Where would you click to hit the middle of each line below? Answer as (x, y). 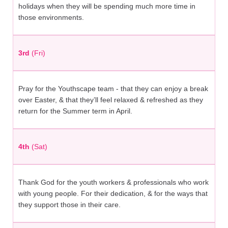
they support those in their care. (69, 205)
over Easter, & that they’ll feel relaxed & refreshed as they (111, 100)
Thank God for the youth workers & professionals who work (113, 182)
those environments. (51, 18)
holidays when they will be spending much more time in (107, 6)
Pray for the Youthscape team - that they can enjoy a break (113, 89)
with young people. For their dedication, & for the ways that (113, 194)
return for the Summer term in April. (75, 111)
